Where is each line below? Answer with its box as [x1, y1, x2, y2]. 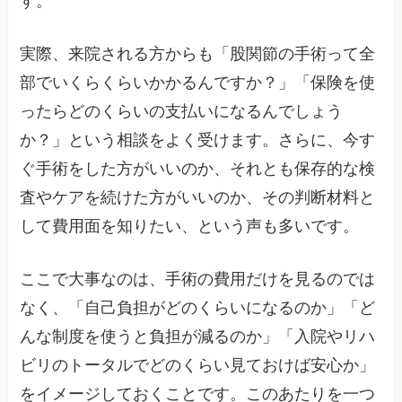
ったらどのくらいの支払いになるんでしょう [20, 101, 344, 120]
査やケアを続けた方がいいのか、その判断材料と [20, 188, 376, 206]
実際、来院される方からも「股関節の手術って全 [20, 44, 376, 63]
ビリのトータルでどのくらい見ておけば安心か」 [20, 355, 376, 374]
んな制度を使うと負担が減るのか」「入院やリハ [20, 327, 376, 345]
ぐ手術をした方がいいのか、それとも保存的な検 [20, 159, 376, 178]
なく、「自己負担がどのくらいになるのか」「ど [20, 298, 376, 317]
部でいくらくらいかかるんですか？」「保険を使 [20, 73, 376, 92]
